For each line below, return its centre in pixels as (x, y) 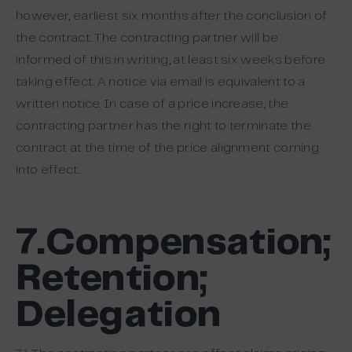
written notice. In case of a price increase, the (152, 104)
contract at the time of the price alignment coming (168, 148)
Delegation (119, 316)
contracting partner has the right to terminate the (164, 126)
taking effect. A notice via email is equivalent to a (161, 82)
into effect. (48, 170)
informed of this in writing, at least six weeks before (171, 60)
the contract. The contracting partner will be (147, 38)
